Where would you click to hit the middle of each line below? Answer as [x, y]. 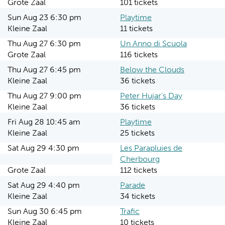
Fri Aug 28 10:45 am [44, 122]
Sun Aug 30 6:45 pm [45, 211]
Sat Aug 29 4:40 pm [44, 185]
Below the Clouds [152, 70]
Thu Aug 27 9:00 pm [44, 96]
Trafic [130, 211]
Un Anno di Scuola [153, 43]
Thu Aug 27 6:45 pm [44, 70]
